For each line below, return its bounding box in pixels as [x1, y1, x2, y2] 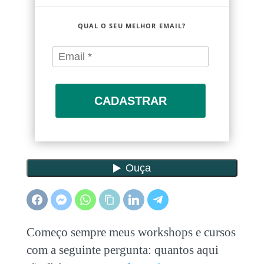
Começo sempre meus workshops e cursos [26, 225, 236, 239]
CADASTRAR [94, 94, 167, 108]
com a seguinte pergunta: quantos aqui [26, 242, 219, 257]
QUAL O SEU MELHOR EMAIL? [77, 21, 186, 31]
